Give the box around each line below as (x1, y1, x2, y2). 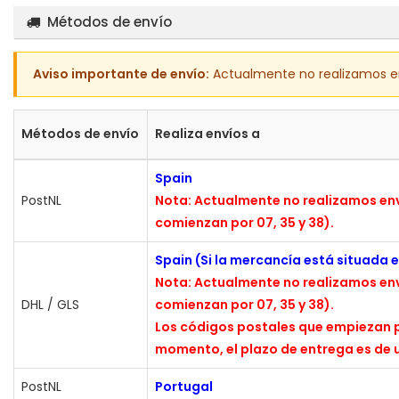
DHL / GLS (21, 295, 79, 313)
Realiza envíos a (155, 124, 260, 142)
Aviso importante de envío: (33, 64, 209, 83)
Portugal (155, 377, 213, 395)
